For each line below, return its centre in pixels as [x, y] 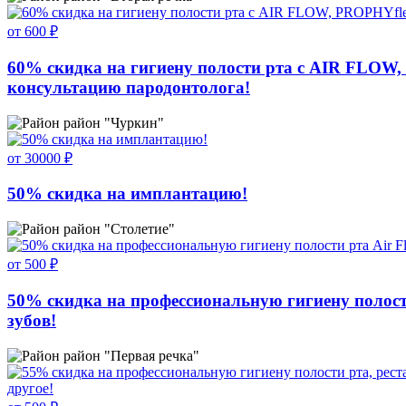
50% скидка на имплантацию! [127, 194]
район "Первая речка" [131, 355]
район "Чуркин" [114, 122]
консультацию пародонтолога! [129, 87]
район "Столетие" [119, 229]
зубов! [32, 320]
